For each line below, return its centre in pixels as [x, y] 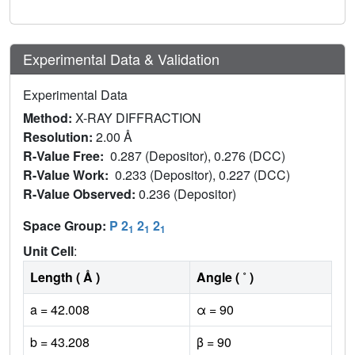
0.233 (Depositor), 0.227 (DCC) [204, 175]
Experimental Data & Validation [121, 59]
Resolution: [59, 137]
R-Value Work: [69, 175]
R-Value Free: [67, 156]
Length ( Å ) [65, 277]
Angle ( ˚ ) [225, 277]
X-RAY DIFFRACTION [138, 118]
